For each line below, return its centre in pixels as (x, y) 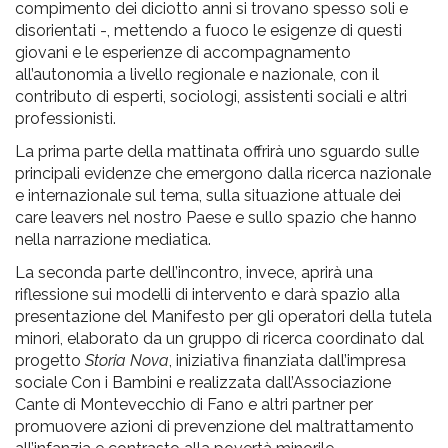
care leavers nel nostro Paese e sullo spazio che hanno (216, 217)
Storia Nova (127, 360)
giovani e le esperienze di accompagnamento (183, 52)
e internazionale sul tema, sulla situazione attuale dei (208, 195)
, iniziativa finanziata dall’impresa (287, 360)
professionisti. (65, 118)
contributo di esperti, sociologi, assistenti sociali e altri (211, 96)
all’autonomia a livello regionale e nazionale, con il (197, 74)
